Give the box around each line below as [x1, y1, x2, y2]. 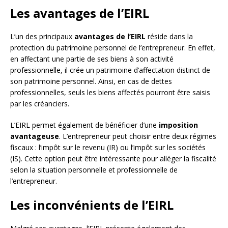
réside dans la [146, 32, 193, 42]
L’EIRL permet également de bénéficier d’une [10, 120, 159, 130]
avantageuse [10, 131, 59, 141]
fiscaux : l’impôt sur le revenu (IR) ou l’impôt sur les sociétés [10, 142, 206, 153]
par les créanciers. [10, 99, 69, 109]
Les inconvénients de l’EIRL [10, 196, 174, 214]
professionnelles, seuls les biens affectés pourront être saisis [10, 88, 210, 98]
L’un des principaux [10, 32, 74, 42]
